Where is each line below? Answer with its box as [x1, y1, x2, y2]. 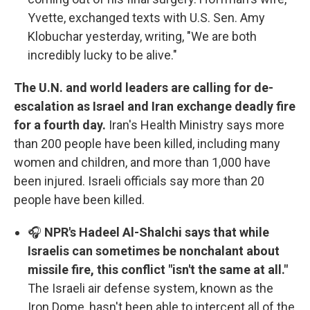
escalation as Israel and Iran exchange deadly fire [14, 98, 295, 113]
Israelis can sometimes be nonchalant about [28, 243, 280, 258]
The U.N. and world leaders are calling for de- [14, 80, 273, 95]
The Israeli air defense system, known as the [28, 280, 273, 295]
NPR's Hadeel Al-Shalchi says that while [44, 224, 269, 239]
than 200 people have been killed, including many [14, 136, 280, 151]
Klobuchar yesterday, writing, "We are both [28, 28, 257, 44]
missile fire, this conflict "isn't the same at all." [28, 262, 288, 277]
